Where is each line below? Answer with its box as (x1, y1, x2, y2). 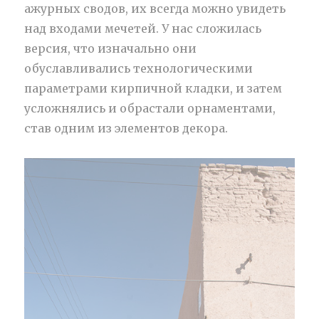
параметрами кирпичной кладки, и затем (24, 80, 283, 95)
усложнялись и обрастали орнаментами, (24, 100, 276, 115)
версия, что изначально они (24, 41, 197, 56)
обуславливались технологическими (24, 61, 253, 75)
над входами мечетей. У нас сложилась (24, 21, 262, 36)
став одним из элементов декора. (24, 120, 229, 135)
